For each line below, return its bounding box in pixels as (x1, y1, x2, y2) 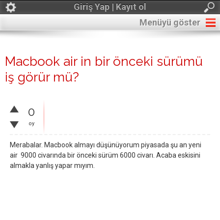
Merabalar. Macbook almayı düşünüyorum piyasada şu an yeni (10, 141, 201, 149)
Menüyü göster (139, 17, 200, 27)
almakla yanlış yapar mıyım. (10, 162, 95, 169)
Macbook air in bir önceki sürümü (5, 54, 203, 69)
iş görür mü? (5, 70, 79, 84)
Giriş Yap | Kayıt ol (74, 1, 146, 12)
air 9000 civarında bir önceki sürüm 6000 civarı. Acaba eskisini (10, 151, 200, 159)
